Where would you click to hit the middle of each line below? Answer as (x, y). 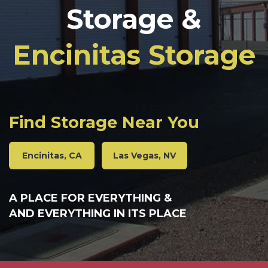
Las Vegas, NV (144, 156)
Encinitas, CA (52, 156)
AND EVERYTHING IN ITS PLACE (98, 214)
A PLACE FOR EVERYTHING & (90, 198)
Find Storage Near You (104, 122)
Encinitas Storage (134, 55)
